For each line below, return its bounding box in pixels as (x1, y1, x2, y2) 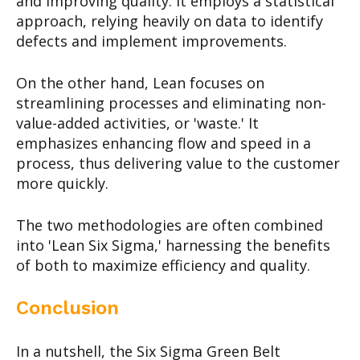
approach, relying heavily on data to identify (16, 10, 323, 31)
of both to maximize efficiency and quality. (16, 255, 310, 275)
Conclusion (16, 296, 119, 319)
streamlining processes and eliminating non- (16, 92, 326, 112)
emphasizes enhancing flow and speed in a (16, 133, 311, 153)
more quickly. (16, 173, 108, 193)
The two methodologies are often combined (16, 215, 323, 235)
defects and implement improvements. (16, 31, 287, 51)
